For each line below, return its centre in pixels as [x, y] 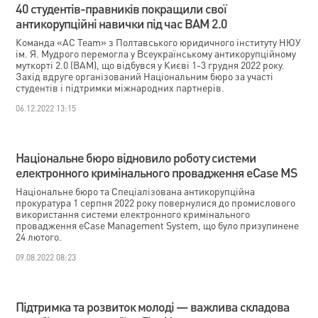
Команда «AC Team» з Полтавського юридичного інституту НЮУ [159, 42]
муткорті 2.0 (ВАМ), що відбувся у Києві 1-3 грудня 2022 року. [150, 65]
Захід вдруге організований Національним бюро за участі [145, 76]
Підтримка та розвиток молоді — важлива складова [153, 306]
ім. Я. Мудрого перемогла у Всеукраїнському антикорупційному [156, 53]
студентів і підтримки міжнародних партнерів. [120, 87]
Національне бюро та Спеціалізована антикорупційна [136, 191]
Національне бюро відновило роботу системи [136, 157]
